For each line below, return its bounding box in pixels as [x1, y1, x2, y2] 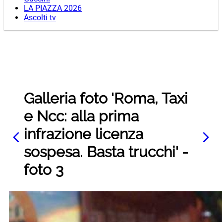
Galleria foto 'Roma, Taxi [24, 90, 188, 108]
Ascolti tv [24, 13, 56, 23]
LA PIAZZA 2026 [24, 3, 82, 13]
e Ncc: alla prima [24, 108, 139, 125]
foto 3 [24, 161, 63, 179]
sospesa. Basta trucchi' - [24, 143, 188, 161]
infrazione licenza [24, 125, 143, 143]
